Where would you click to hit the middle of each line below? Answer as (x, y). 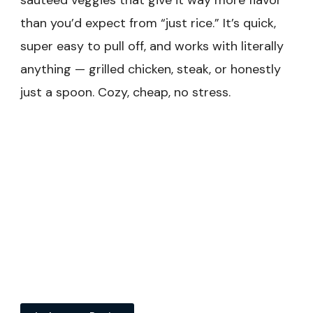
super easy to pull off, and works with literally (152, 46)
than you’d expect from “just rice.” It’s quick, (148, 23)
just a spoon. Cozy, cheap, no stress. (125, 93)
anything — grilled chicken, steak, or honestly (151, 70)
